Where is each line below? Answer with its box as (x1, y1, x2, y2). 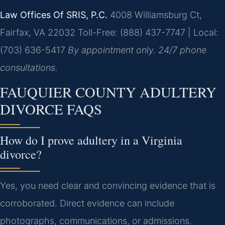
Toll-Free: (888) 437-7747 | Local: (75, 27, 218, 38)
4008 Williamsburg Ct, (107, 9, 202, 20)
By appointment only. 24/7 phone (68, 44, 206, 55)
